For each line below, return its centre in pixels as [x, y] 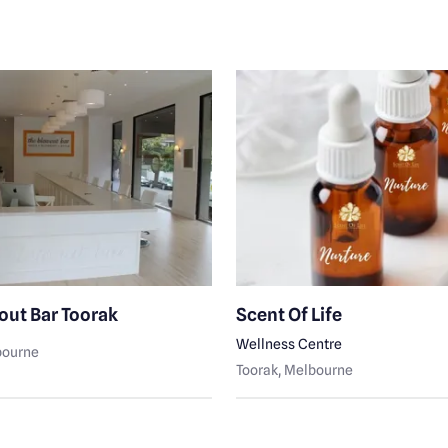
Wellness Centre [289, 344]
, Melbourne [316, 370]
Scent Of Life [289, 315]
